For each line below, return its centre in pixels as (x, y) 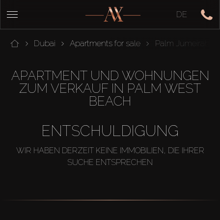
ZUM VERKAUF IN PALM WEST (110, 88)
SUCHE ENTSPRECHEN (110, 162)
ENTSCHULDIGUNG (110, 131)
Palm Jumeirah (182, 43)
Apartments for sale (105, 43)
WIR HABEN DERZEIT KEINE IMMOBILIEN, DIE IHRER (110, 150)
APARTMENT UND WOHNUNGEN (110, 76)
